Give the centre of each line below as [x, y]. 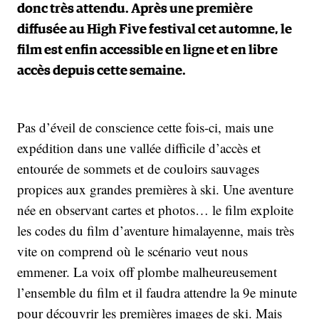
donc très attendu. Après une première [135, 9]
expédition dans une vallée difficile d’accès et [139, 148]
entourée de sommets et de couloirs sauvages [138, 168]
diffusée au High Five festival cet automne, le [155, 30]
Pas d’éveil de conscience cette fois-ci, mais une [145, 127]
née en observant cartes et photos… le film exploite [155, 210]
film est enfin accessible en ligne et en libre [147, 50]
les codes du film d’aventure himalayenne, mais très [156, 230]
